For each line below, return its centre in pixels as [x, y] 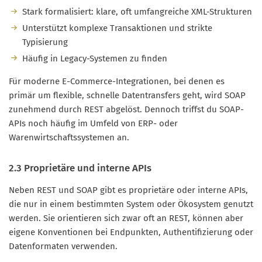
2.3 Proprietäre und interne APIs [80, 168]
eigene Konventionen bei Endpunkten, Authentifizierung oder [131, 232]
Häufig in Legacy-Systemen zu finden [94, 58]
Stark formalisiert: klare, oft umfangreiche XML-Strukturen [137, 12]
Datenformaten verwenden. [63, 246]
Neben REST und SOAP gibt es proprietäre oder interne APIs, [128, 190]
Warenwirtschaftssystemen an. [69, 137]
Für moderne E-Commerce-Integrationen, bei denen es [117, 81]
